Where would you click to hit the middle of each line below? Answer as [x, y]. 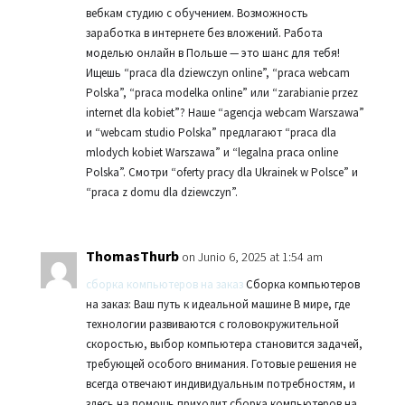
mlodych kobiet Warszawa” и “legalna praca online [212, 152]
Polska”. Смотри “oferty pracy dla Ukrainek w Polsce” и [221, 172]
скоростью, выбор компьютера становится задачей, [224, 344]
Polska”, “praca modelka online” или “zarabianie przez [221, 93]
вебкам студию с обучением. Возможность [197, 13]
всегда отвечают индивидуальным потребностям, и [220, 384]
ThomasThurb [132, 256]
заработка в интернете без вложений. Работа [204, 33]
